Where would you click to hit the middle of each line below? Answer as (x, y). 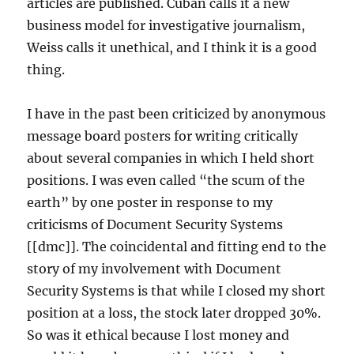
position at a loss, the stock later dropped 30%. (174, 313)
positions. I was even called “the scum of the (166, 181)
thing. (46, 70)
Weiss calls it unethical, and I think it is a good (172, 48)
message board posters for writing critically (163, 136)
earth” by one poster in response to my (150, 203)
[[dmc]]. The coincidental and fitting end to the (177, 247)
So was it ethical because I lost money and (158, 335)
